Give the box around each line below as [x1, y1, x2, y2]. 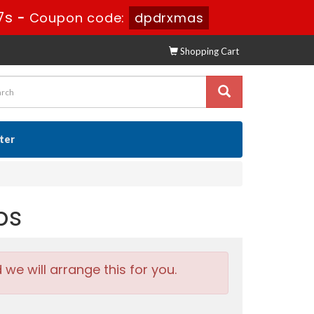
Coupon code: [29, 9, 130, 27]
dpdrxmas [135, 9, 204, 27]
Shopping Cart [178, 46, 239, 57]
